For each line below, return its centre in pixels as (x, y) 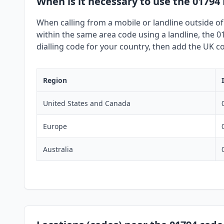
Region (55, 80)
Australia (58, 149)
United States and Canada (87, 103)
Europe (55, 126)
